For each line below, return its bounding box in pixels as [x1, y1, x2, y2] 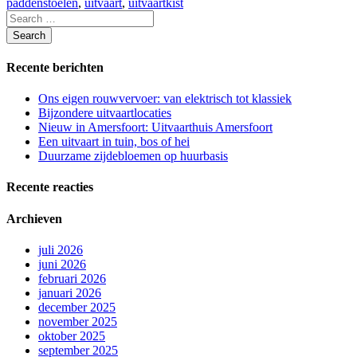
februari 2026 [38, 271, 106, 285]
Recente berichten [6, 60, 104, 74]
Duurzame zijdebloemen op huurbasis [38, 149, 228, 163]
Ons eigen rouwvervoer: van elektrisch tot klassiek [38, 92, 292, 106]
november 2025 [38, 314, 117, 328]
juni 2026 [38, 257, 86, 271]
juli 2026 [38, 242, 83, 257]
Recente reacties [6, 180, 93, 194]
